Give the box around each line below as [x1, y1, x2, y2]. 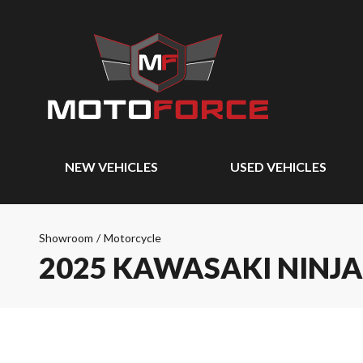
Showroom [39, 231, 93, 245]
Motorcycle [104, 231, 161, 245]
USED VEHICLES [230, 159, 327, 174]
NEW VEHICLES [65, 159, 158, 174]
